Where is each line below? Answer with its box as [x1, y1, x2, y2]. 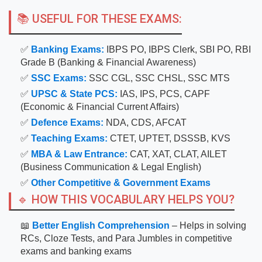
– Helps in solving [170, 220, 246, 231]
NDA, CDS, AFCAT [104, 118, 187, 128]
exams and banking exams [20, 246, 132, 257]
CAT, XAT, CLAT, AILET [127, 149, 227, 160]
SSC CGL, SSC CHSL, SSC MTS [87, 73, 230, 84]
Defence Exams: [31, 118, 104, 128]
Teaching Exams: [31, 133, 108, 144]
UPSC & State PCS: [31, 89, 118, 99]
